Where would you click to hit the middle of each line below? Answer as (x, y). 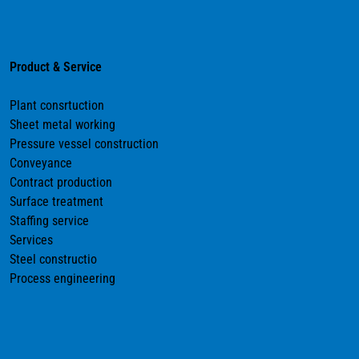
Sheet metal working (63, 124)
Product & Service (56, 67)
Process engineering (63, 278)
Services (31, 240)
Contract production (61, 182)
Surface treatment (56, 201)
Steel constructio (53, 259)
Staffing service (49, 220)
